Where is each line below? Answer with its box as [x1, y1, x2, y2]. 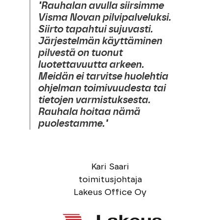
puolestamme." [38, 118, 108, 129]
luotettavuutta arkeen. [38, 59, 144, 70]
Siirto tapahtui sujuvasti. [38, 24, 153, 34]
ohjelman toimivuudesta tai [38, 83, 165, 93]
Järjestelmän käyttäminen [38, 36, 162, 46]
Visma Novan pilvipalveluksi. [38, 12, 171, 23]
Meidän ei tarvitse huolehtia [38, 71, 168, 82]
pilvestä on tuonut [38, 48, 122, 58]
